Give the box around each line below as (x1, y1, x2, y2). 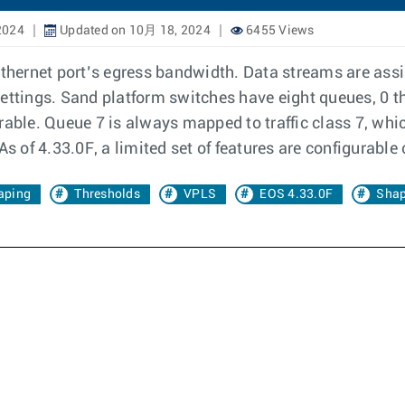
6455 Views (242, 24, 315, 37)
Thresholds (74, 188, 140, 201)
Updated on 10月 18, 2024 (56, 24, 211, 37)
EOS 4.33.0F (259, 188, 333, 201)
